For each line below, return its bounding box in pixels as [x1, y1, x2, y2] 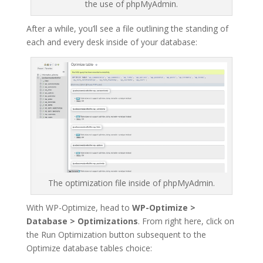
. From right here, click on [137, 215, 234, 227]
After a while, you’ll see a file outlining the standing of [26, 22, 228, 34]
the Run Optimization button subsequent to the [26, 228, 206, 240]
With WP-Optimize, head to [26, 201, 132, 213]
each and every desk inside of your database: [26, 36, 197, 48]
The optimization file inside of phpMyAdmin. [48, 177, 215, 188]
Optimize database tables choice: [26, 242, 152, 254]
